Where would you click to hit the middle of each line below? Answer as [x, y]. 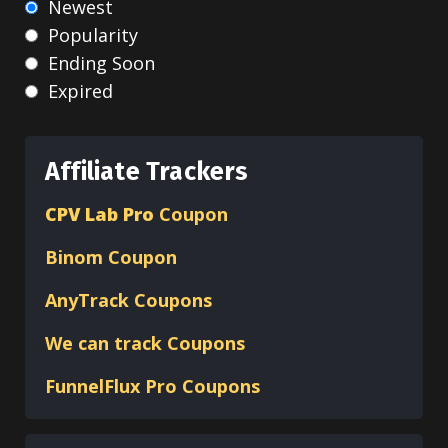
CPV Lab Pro [99, 213]
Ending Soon [101, 62]
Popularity [93, 35]
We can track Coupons [147, 342]
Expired [80, 90]
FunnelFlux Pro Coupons [152, 385]
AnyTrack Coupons [128, 299]
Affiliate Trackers [147, 171]
